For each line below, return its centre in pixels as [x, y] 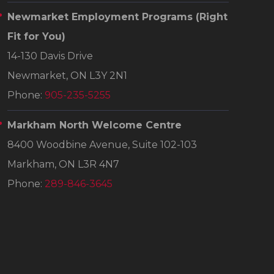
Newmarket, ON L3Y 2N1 [67, 76]
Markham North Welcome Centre [94, 125]
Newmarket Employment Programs [102, 17]
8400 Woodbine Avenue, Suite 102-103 [102, 145]
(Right [212, 17]
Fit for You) [36, 37]
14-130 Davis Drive [50, 56]
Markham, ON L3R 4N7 [63, 165]
